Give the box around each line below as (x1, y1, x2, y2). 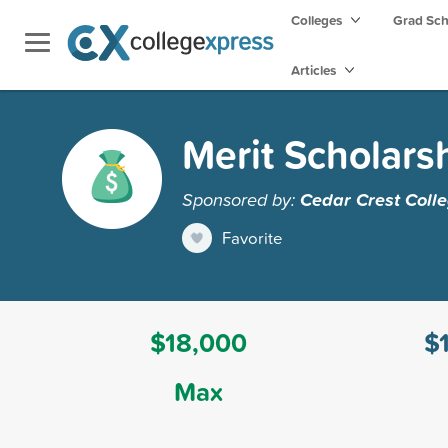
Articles (291, 60, 339, 80)
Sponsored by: (182, 185, 300, 212)
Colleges (291, 10, 342, 30)
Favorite (222, 225, 283, 249)
